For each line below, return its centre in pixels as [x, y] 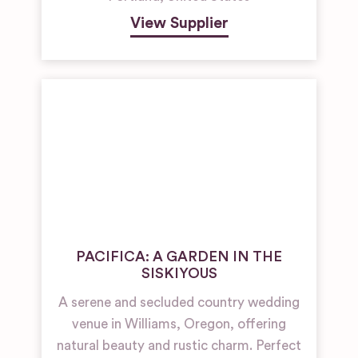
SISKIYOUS [179, 273]
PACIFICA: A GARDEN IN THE [179, 257]
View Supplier [179, 23]
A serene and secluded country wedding [179, 302]
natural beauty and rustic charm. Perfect [179, 346]
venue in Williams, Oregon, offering [179, 324]
